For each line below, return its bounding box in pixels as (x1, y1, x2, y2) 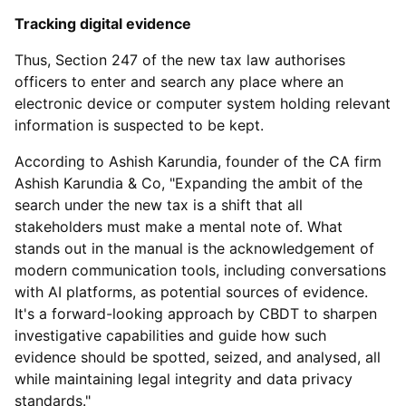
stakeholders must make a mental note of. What (14, 217, 343, 236)
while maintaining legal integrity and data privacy (14, 370, 353, 388)
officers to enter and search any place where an (14, 72, 343, 91)
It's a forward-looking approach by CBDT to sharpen (14, 304, 377, 323)
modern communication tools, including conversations (14, 261, 386, 279)
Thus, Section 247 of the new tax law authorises (14, 51, 345, 69)
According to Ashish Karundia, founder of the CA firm (14, 152, 382, 170)
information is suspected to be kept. (14, 116, 264, 134)
